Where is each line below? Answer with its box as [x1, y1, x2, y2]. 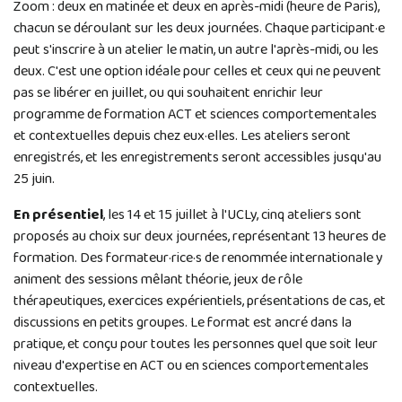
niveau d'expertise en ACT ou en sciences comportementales [13, 354, 369, 378]
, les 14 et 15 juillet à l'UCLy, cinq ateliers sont [103, 204, 362, 227]
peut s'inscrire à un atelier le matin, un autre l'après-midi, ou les [13, 39, 379, 62]
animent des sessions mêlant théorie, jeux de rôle [13, 268, 302, 292]
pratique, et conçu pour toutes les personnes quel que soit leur [13, 333, 378, 356]
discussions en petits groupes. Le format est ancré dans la [13, 311, 352, 335]
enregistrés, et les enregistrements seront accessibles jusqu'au [13, 146, 381, 170]
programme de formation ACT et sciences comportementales [13, 103, 377, 127]
